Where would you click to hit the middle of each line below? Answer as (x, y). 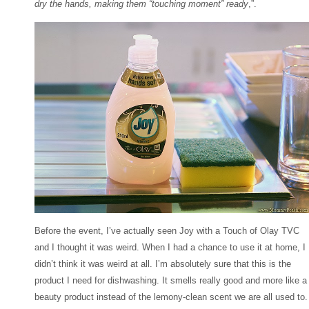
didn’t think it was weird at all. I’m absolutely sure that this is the (163, 264)
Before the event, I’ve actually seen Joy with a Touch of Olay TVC (167, 231)
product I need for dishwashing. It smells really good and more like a (171, 281)
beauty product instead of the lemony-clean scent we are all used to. (171, 297)
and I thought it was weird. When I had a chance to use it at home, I (170, 248)
